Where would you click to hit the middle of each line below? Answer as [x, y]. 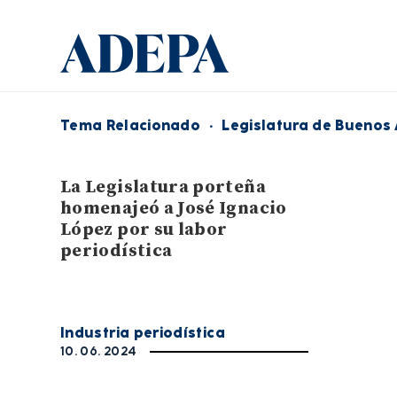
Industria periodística [143, 333]
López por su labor [144, 230]
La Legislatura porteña [163, 187]
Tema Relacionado [131, 125]
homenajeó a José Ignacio [174, 209]
